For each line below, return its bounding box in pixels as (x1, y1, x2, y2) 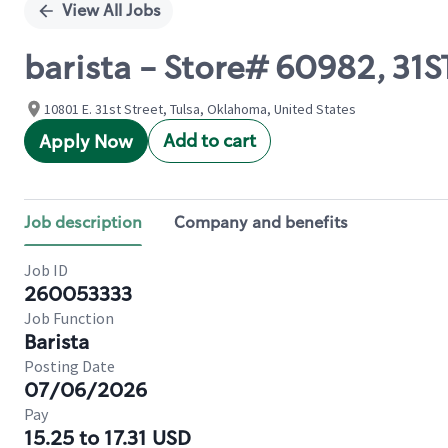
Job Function (24, 308, 114, 328)
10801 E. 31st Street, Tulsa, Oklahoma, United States (44, 100, 356, 118)
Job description (24, 212, 142, 233)
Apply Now (39, 130, 133, 154)
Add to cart (163, 129, 256, 153)
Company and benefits (174, 212, 348, 233)
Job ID (24, 260, 68, 280)
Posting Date (24, 356, 115, 376)
